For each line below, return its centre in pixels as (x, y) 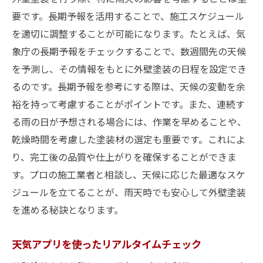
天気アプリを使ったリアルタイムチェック (107, 244)
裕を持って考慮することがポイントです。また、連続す (128, 104)
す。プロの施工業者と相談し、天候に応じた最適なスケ (129, 174)
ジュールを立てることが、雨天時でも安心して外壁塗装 (129, 192)
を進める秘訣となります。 (68, 210)
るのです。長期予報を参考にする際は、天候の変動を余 (129, 86)
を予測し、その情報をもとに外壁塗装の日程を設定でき (129, 69)
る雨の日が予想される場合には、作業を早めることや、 (129, 122)
